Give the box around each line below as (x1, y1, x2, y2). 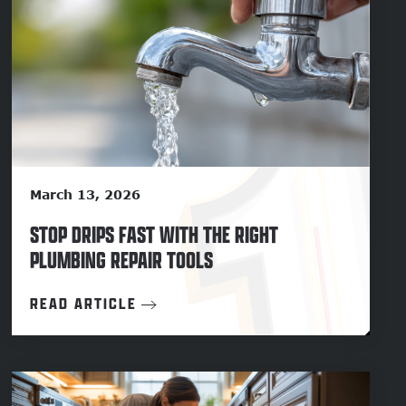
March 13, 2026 (30, 187, 141, 203)
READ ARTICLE (30, 294, 138, 314)
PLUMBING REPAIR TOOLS (30, 245, 214, 275)
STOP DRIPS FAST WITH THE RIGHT (30, 219, 279, 250)
